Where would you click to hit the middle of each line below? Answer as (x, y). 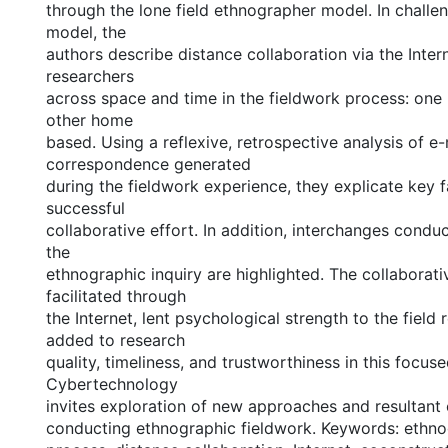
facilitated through (115, 296)
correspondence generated (148, 164)
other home (89, 120)
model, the (85, 32)
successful (85, 208)
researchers (89, 76)
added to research (115, 340)
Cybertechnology (111, 384)
